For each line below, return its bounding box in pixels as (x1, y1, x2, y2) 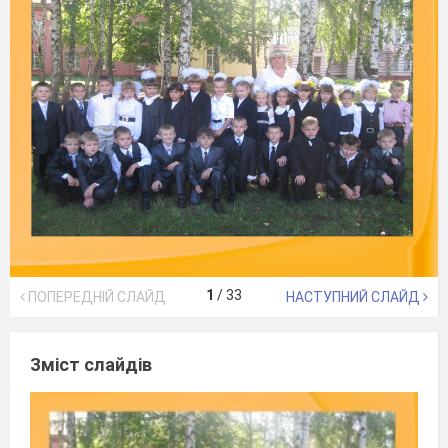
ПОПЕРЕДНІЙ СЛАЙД (25, 289, 166, 305)
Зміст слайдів (30, 354, 152, 375)
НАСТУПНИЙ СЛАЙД (286, 289, 423, 305)
